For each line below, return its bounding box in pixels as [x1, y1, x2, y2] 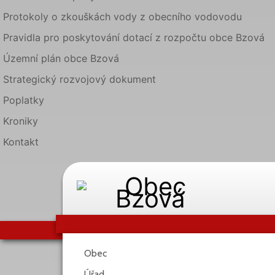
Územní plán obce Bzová [3, 52, 119, 64]
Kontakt [3, 136, 39, 148]
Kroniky [3, 115, 38, 127]
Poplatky [3, 94, 44, 106]
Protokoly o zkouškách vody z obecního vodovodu [3, 10, 242, 23]
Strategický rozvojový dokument [3, 73, 156, 85]
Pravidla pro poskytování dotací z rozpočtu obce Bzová [3, 31, 265, 44]
